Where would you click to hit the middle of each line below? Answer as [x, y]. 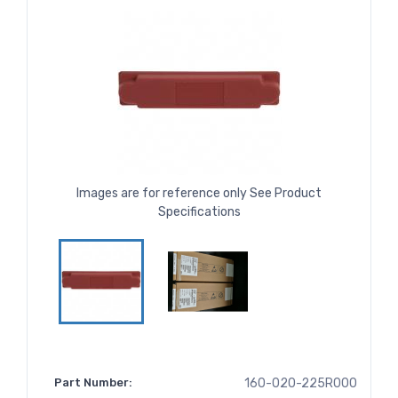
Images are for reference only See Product [199, 194]
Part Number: [93, 383]
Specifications [199, 212]
